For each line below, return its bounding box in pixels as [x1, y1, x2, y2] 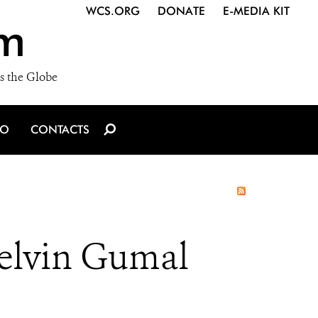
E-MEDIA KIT [223, 4, 290, 18]
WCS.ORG [86, 4, 140, 18]
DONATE [158, 4, 205, 18]
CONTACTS [31, 123, 89, 136]
